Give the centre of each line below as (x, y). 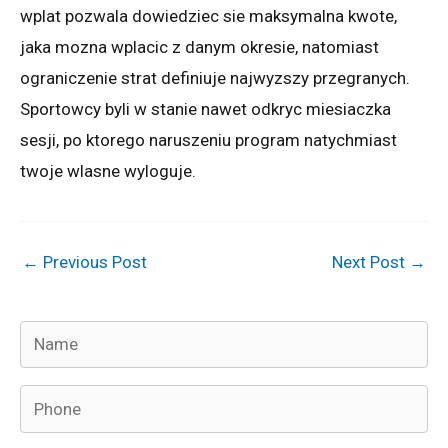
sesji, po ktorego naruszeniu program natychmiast (208, 139)
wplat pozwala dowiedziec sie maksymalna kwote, (208, 15)
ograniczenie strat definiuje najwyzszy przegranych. (215, 77)
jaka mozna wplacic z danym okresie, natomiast (199, 46)
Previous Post (93, 262)
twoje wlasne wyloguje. (108, 170)
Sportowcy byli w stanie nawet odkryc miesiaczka (205, 108)
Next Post (370, 262)
